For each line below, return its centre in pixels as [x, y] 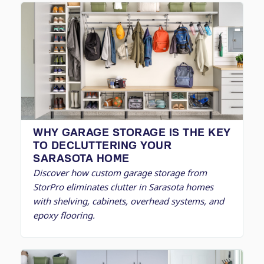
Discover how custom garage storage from [120, 173]
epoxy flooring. [64, 215]
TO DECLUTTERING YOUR [102, 145]
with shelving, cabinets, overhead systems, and [128, 201]
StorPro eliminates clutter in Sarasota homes [123, 187]
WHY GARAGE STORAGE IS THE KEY [132, 132]
